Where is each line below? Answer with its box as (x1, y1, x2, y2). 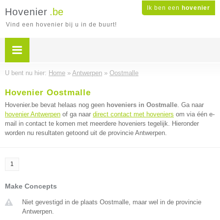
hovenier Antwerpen (5, 110, 60, 118)
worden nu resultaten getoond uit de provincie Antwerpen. (5, 129, 167, 137)
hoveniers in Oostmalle (107, 101, 177, 109)
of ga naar (60, 110, 93, 118)
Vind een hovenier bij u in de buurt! (6, 21, 117, 28)
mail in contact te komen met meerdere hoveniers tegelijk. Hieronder (5, 120, 199, 127)
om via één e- (174, 110, 215, 118)
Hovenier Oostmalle (5, 88, 91, 97)
